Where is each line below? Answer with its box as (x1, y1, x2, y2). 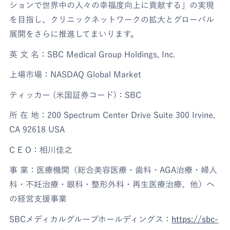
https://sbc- (171, 215, 219, 223)
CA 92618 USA (9, 125, 65, 134)
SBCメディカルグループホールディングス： (9, 215, 172, 223)
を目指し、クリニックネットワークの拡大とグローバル (9, 15, 215, 24)
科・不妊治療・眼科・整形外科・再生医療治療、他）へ (9, 180, 215, 189)
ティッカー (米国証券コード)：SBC (9, 90, 142, 99)
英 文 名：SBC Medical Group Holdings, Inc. (9, 50, 176, 59)
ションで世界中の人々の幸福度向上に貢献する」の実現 (9, 1, 215, 10)
